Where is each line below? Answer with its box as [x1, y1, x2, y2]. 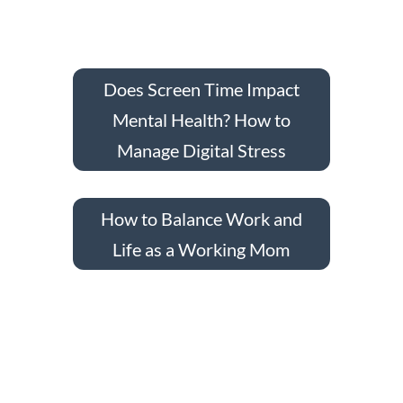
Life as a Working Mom [112, 237, 291, 260]
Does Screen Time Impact [103, 77, 300, 100]
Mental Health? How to [112, 108, 291, 130]
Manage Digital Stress [116, 139, 286, 161]
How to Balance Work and [100, 207, 302, 229]
